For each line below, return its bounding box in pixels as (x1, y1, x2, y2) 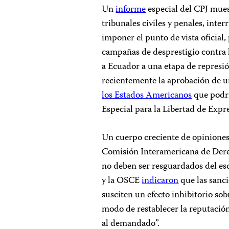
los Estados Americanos (102, 88, 192, 103)
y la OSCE (102, 173, 142, 189)
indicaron (142, 173, 179, 189)
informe (116, 2, 146, 17)
